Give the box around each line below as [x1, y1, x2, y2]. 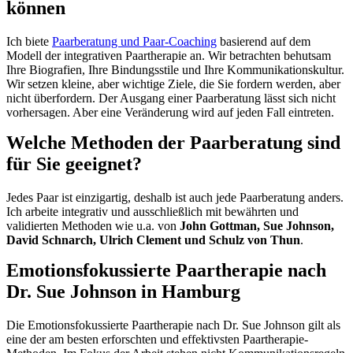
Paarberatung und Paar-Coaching [52, 35, 217, 49]
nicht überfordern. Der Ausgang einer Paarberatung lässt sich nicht [6, 91, 336, 106]
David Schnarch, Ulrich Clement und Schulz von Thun [6, 233, 300, 247]
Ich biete [6, 35, 52, 49]
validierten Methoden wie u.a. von [6, 219, 180, 233]
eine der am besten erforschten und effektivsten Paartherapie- [6, 333, 308, 347]
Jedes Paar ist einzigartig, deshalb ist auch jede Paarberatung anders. [6, 191, 344, 205]
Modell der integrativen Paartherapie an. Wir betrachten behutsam [6, 49, 331, 63]
